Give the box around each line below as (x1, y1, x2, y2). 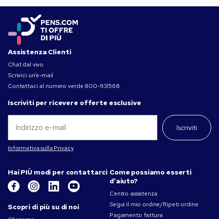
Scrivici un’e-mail (8, 71, 53, 80)
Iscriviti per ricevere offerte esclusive (8, 98, 141, 108)
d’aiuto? (109, 176, 138, 186)
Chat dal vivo (8, 61, 44, 69)
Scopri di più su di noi (8, 202, 79, 212)
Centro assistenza (109, 190, 157, 198)
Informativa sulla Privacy (8, 144, 74, 153)
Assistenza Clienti (8, 47, 71, 57)
